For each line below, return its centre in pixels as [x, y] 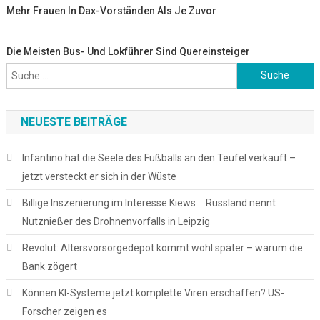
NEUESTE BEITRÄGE [74, 121]
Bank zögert [49, 266]
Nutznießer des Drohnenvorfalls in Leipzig [116, 221]
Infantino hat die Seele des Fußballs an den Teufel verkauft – [159, 157]
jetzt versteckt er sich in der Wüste [99, 176]
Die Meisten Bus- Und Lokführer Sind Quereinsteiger [129, 51]
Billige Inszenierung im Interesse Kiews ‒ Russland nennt [149, 202]
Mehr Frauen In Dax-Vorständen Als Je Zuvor [112, 10]
